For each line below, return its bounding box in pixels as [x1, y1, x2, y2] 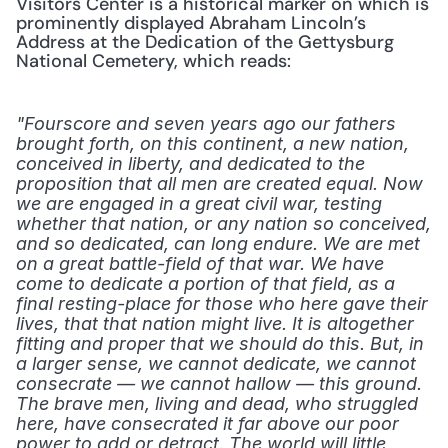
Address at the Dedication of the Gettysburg [16, 30, 394, 54]
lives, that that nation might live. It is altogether [16, 313, 414, 334]
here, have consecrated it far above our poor [16, 413, 399, 434]
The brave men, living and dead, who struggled [16, 393, 418, 414]
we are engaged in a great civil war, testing [16, 193, 382, 214]
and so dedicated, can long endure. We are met [16, 233, 420, 254]
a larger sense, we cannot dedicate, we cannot [16, 353, 416, 374]
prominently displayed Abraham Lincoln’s [16, 11, 366, 35]
